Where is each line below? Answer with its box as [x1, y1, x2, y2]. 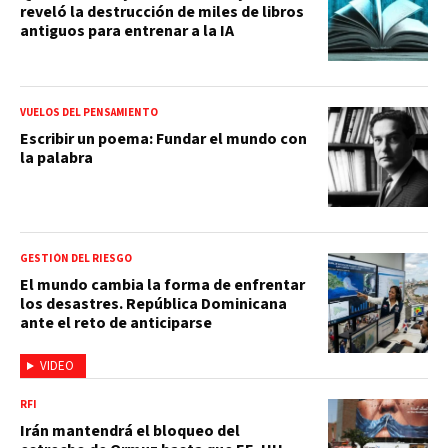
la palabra [20, 146, 93, 169]
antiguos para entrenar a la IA [20, 19, 234, 42]
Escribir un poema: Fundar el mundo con [20, 127, 307, 150]
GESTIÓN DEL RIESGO [20, 250, 132, 266]
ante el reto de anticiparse [20, 311, 212, 334]
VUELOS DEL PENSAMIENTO [20, 104, 158, 120]
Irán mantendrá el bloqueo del [20, 419, 240, 442]
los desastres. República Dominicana [20, 292, 287, 315]
